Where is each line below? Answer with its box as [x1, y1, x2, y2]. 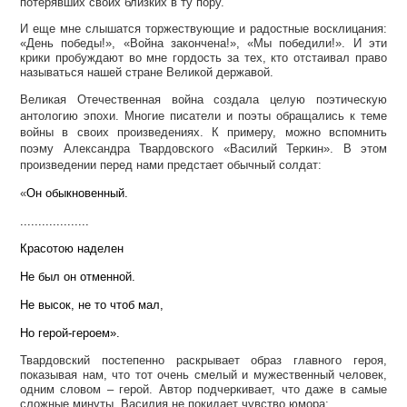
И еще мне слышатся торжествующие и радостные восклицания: [20, 22, 387, 35]
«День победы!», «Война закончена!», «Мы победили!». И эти [20, 36, 387, 50]
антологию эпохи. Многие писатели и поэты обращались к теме [20, 109, 387, 123]
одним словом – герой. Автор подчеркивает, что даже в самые [20, 382, 387, 396]
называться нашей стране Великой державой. [20, 65, 273, 79]
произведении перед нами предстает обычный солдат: [20, 158, 322, 172]
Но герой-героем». [20, 325, 120, 340]
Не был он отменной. [20, 270, 135, 284]
